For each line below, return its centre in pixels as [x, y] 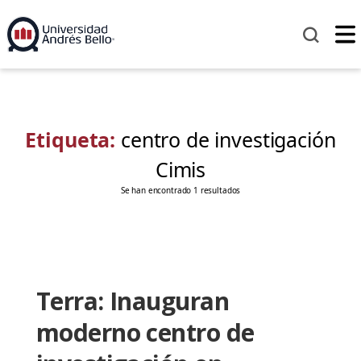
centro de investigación [228, 140]
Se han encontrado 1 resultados [180, 191]
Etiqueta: [73, 140]
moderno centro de [145, 333]
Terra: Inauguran [133, 301]
